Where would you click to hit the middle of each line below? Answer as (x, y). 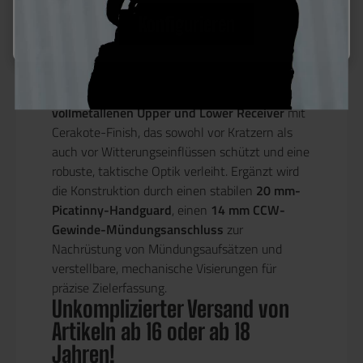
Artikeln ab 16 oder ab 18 (151, 331)
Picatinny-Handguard (112, 209)
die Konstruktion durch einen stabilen (154, 190)
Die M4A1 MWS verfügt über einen (146, 93)
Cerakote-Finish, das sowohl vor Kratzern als (172, 132)
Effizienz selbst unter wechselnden (146, 54)
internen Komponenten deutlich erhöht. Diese (175, 15)
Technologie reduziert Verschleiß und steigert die (181, 34)
